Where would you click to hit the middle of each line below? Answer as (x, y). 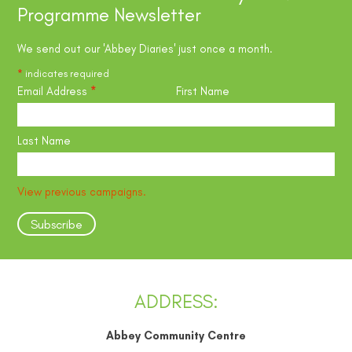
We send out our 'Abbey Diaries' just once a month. (145, 48)
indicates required (66, 74)
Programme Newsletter (110, 15)
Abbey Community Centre (176, 335)
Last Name (44, 141)
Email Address (54, 92)
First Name (203, 92)
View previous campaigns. (82, 192)
